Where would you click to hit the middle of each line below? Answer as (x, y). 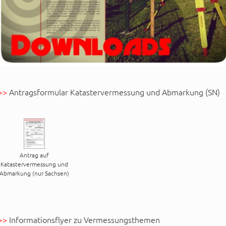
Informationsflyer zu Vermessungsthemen (83, 219)
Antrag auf (34, 155)
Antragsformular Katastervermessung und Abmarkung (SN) (113, 92)
